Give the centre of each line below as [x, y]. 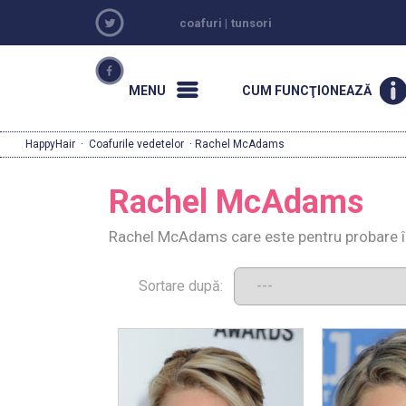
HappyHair [50, 144]
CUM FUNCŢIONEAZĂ [306, 91]
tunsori [252, 23]
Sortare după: [186, 286]
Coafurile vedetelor [136, 144]
